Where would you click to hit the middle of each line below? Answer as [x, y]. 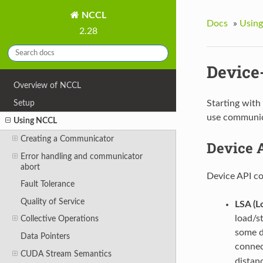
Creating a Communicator [67, 139]
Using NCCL [36, 121]
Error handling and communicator [81, 156]
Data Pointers [45, 237]
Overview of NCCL [48, 86]
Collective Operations [59, 219]
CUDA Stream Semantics [66, 254]
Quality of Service [52, 201]
